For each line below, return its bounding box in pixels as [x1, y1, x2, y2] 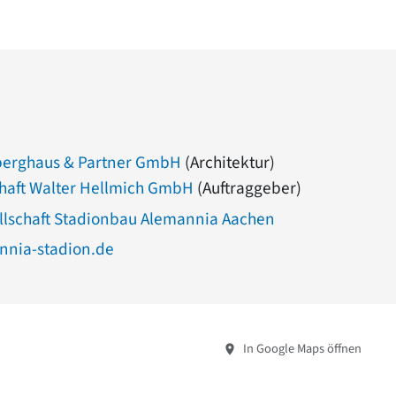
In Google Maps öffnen [240, 339, 362, 358]
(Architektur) [181, 149, 275, 175]
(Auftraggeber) [194, 176, 301, 202]
